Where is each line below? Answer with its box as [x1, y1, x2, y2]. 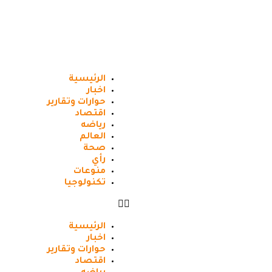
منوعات [73, 167, 106, 177]
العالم [80, 132, 106, 142]
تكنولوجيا [64, 178, 106, 188]
